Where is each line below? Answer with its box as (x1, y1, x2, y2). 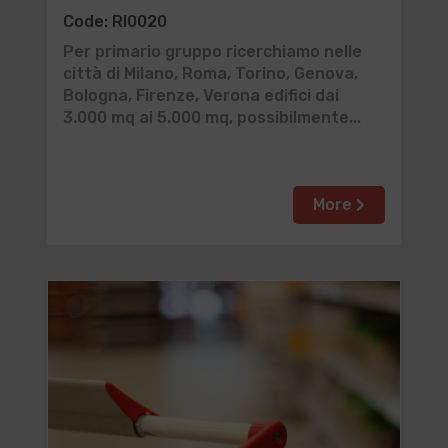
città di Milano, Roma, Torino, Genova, (62, 64, 358, 83)
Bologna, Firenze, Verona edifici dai (62, 86, 339, 105)
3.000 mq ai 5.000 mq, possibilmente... (62, 108, 361, 127)
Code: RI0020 (62, 12, 167, 31)
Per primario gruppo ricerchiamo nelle (62, 42, 362, 61)
